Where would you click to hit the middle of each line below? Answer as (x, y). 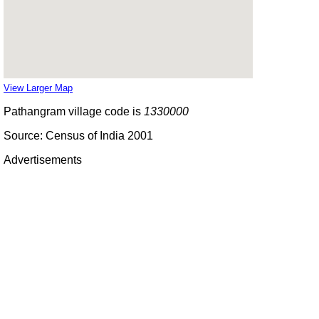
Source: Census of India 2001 (78, 135)
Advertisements (43, 159)
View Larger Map (38, 88)
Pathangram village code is (74, 111)
